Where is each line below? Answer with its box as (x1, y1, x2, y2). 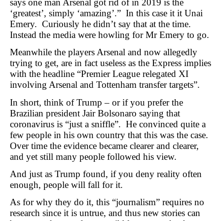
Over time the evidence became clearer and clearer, (10, 140, 199, 151)
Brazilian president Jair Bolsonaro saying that (10, 108, 180, 118)
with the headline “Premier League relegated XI (10, 69, 188, 79)
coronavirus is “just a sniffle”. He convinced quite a (10, 118, 206, 129)
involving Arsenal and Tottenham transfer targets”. (10, 79, 200, 90)
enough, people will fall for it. (10, 179, 123, 190)
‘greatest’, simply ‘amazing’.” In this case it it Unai (10, 7, 203, 18)
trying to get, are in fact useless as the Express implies (10, 58, 211, 69)
